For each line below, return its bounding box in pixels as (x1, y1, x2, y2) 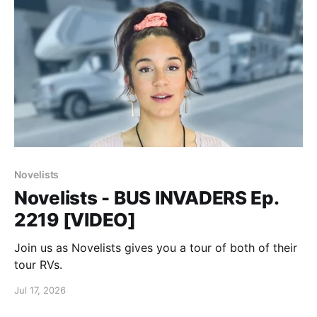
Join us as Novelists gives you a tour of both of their (14, 240, 297, 255)
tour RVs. (14, 257, 62, 272)
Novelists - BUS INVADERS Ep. (14, 186, 279, 209)
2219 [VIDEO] (14, 208, 136, 231)
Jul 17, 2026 (14, 284, 66, 296)
